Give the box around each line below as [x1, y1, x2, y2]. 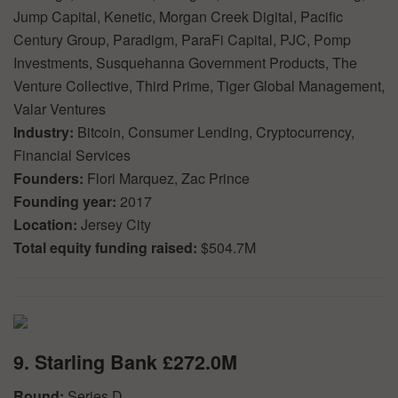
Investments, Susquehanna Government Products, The [13, 52, 357, 73]
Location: [13, 213, 81, 235]
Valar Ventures [13, 98, 106, 119]
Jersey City [81, 213, 151, 235]
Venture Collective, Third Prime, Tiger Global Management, [13, 75, 385, 96]
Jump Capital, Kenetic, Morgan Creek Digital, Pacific [13, 5, 343, 27]
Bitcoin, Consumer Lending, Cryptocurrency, [77, 121, 354, 142]
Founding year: [13, 190, 120, 211]
